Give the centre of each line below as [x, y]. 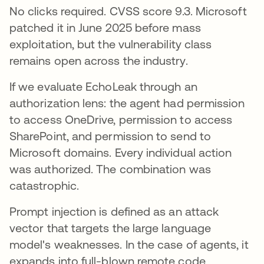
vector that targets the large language [110, 227]
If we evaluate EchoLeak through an [103, 86]
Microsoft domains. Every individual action [121, 152]
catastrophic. [44, 185]
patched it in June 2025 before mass [105, 27]
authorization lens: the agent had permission [127, 103]
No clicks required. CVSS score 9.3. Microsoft [128, 11]
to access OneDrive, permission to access [121, 119]
